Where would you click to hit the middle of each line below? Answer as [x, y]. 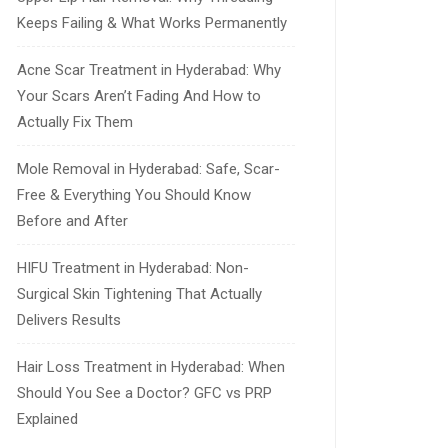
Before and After [72, 221]
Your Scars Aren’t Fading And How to [139, 96]
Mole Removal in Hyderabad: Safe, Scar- [148, 169]
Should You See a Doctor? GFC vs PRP [144, 393]
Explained [47, 419]
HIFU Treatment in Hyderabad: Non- [133, 268]
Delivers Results [69, 320]
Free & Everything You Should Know [134, 195]
